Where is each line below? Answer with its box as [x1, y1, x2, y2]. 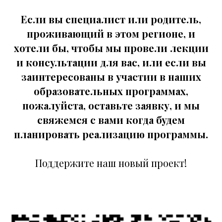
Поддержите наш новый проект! [35, 156, 187, 169]
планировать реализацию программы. [14, 127, 208, 141]
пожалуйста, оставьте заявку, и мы [22, 98, 200, 112]
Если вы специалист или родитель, [21, 12, 201, 26]
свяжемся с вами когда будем [37, 112, 185, 126]
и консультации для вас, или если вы [16, 55, 206, 69]
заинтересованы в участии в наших [21, 69, 201, 83]
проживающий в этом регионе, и [27, 26, 195, 40]
